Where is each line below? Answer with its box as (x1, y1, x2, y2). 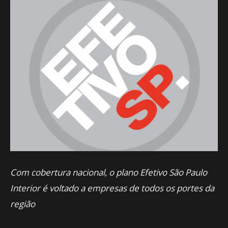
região (10, 198, 35, 210)
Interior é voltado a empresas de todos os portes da (10, 182, 214, 194)
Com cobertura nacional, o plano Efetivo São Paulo (10, 166, 207, 178)
